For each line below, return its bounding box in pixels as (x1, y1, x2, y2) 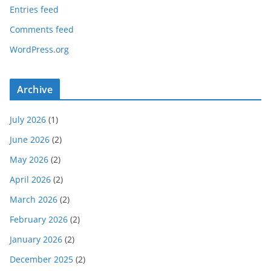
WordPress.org (10, 44, 69, 56)
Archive (17, 83, 53, 97)
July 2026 (10, 114, 46, 126)
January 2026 (10, 233, 62, 246)
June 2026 (10, 134, 50, 146)
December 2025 (10, 253, 73, 266)
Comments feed (10, 24, 74, 36)
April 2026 (10, 174, 51, 186)
